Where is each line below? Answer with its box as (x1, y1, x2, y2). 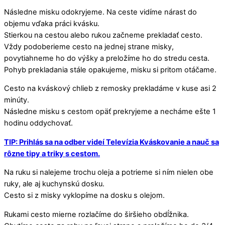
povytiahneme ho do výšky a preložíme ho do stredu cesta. (4, 53, 209, 63)
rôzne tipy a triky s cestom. (4, 149, 100, 158)
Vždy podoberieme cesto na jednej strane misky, (4, 42, 174, 51)
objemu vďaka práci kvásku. (4, 19, 99, 28)
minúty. (4, 95, 29, 105)
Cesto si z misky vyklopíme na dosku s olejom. (4, 191, 165, 200)
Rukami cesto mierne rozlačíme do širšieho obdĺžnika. (4, 209, 189, 219)
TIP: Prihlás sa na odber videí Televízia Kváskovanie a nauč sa (4, 137, 219, 147)
